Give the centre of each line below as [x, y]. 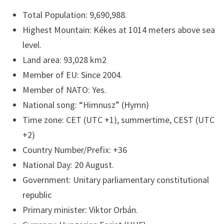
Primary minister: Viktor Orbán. [80, 209]
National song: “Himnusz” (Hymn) [85, 104]
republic [37, 194]
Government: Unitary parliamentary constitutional [115, 179]
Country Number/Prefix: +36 [74, 149]
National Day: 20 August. [68, 164]
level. [32, 44]
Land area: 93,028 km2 [64, 59]
